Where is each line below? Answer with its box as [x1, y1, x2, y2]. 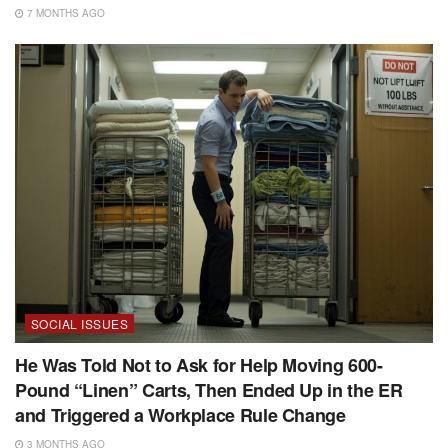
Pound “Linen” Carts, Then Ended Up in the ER [15, 377, 403, 404]
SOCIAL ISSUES [31, 315, 129, 333]
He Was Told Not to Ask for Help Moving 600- [15, 352, 383, 379]
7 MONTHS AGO [24, 6, 105, 21]
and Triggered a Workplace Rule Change [15, 402, 346, 429]
